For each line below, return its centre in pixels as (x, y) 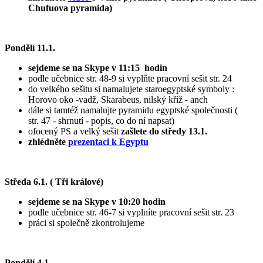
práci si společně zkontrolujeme (86, 223)
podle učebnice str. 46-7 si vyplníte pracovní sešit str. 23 (131, 213)
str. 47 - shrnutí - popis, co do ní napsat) (101, 121)
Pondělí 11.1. (31, 48)
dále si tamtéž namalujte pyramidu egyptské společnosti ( (133, 110)
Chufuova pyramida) (70, 8)
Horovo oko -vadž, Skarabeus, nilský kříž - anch (118, 100)
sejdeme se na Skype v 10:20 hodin (97, 202)
